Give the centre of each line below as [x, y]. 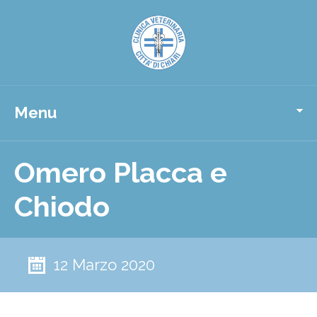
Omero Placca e [121, 172]
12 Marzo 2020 [104, 265]
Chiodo [62, 206]
